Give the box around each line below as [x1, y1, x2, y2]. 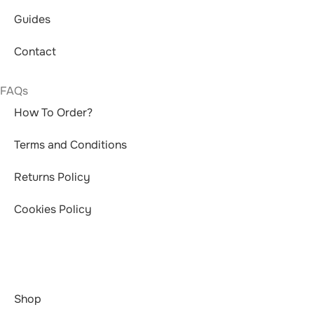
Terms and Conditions [14, 137, 127, 152]
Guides [14, 12, 50, 27]
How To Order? [14, 105, 93, 120]
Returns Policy [14, 170, 90, 184]
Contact [14, 44, 56, 59]
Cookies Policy [14, 202, 92, 217]
